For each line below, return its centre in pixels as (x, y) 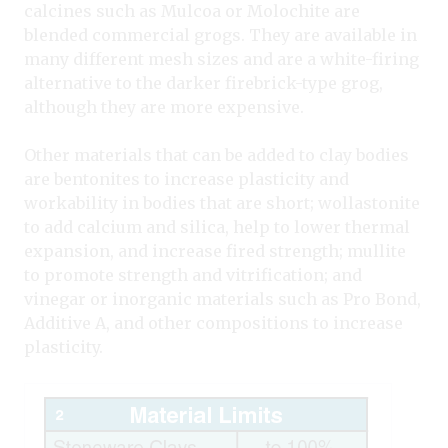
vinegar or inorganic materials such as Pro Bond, (222, 299)
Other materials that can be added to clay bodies (216, 155)
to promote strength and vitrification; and (193, 275)
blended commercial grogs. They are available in (220, 35)
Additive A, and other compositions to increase (213, 323)
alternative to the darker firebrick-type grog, (203, 83)
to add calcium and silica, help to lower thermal (217, 227)
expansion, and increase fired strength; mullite (215, 251)
